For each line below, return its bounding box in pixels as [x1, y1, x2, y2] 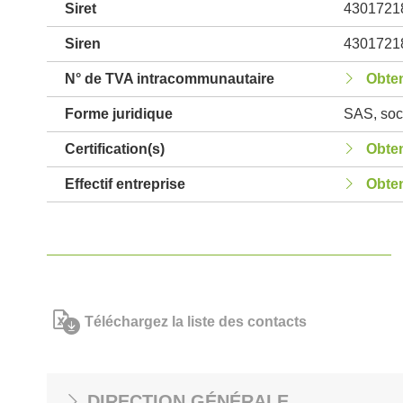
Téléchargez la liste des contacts [85, 314, 307, 329]
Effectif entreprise [65, 176, 185, 192]
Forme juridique [65, 106, 173, 121]
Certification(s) [65, 141, 165, 157]
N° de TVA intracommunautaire [65, 71, 274, 86]
